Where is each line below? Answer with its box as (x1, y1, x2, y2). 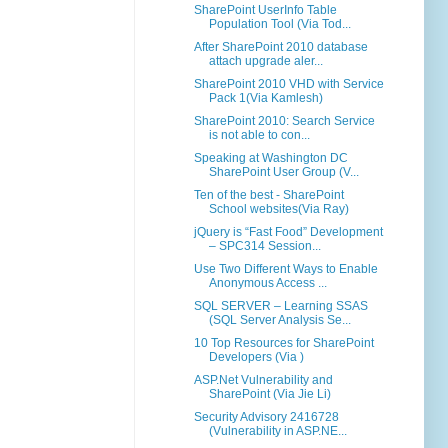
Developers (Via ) (208, 350, 304, 365)
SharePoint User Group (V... (208, 165, 359, 180)
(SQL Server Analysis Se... (208, 313, 351, 328)
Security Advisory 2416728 (193, 410, 339, 425)
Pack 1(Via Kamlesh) (208, 91, 323, 106)
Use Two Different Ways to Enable (193, 262, 378, 277)
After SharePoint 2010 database (193, 40, 368, 55)
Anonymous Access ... (208, 276, 327, 291)
